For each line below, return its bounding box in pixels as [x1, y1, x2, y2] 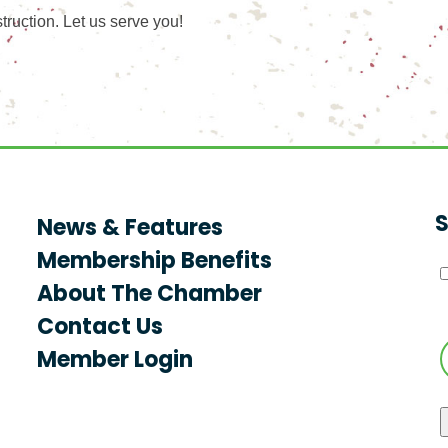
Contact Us [37, 317, 164, 340]
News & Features [37, 218, 224, 241]
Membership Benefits [37, 251, 273, 274]
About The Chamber [37, 284, 263, 307]
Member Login [37, 350, 194, 373]
